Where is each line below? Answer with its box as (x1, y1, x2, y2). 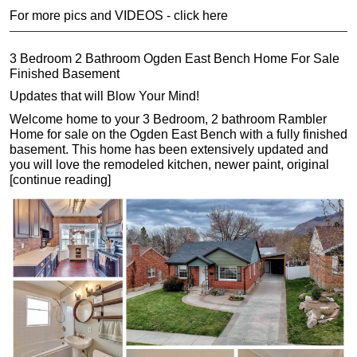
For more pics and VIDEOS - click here (10, 9, 228, 23)
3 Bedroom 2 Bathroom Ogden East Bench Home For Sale (10, 51, 339, 65)
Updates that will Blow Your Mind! (10, 89, 199, 104)
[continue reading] (10, 173, 111, 186)
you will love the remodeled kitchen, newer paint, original (10, 158, 329, 171)
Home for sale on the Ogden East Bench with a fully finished (10, 127, 347, 141)
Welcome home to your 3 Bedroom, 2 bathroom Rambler (10, 112, 327, 126)
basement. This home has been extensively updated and (10, 143, 328, 156)
